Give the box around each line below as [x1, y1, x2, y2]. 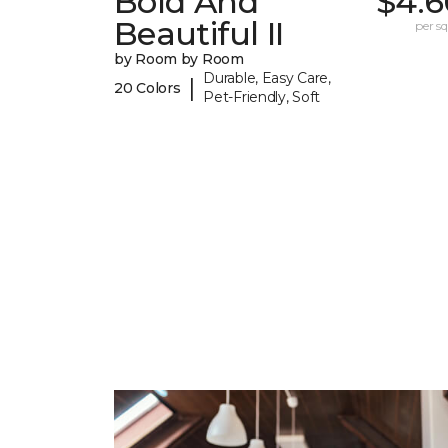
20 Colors [114, 78, 181, 97]
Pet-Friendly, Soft [203, 88, 321, 107]
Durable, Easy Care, [203, 69, 331, 88]
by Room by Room [114, 50, 244, 69]
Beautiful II [114, 14, 284, 54]
